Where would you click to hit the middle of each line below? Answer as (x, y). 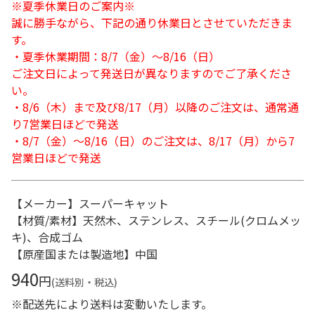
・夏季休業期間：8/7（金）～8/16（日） (116, 56)
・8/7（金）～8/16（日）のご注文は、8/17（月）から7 (153, 141)
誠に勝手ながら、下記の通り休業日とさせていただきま (152, 22)
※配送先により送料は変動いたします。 (112, 304)
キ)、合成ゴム (47, 237)
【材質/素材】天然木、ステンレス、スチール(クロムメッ (156, 220)
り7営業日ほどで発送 (65, 124)
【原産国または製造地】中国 (84, 254)
